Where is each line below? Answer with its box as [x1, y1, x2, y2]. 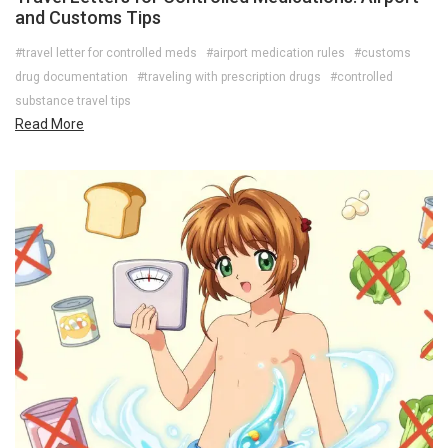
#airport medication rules [206, 45, 345, 60]
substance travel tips [15, 93, 131, 108]
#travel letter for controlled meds [15, 45, 197, 60]
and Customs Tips [15, 6, 161, 28]
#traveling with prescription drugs [137, 69, 321, 84]
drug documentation [15, 69, 128, 84]
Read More [15, 115, 84, 132]
